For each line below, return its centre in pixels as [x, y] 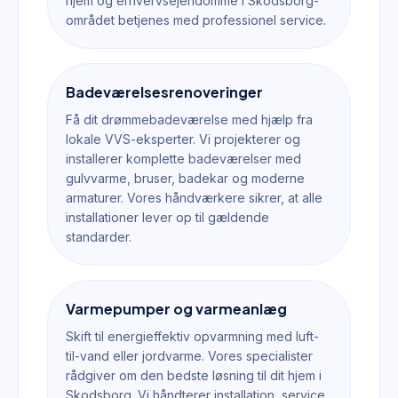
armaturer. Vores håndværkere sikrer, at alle [194, 198]
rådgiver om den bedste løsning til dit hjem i [194, 375]
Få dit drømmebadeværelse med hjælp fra [189, 119]
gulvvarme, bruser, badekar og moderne [185, 178]
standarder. [99, 237]
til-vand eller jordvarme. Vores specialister [189, 356]
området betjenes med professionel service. [196, 20]
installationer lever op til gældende [167, 217]
